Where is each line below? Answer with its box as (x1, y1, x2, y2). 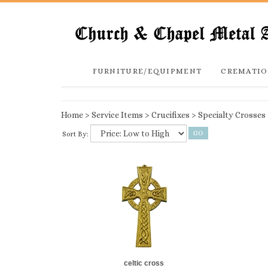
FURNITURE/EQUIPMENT (92, 66, 202, 75)
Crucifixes (151, 110, 190, 120)
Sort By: (62, 130, 89, 138)
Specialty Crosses (198, 110, 266, 120)
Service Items (92, 110, 143, 120)
